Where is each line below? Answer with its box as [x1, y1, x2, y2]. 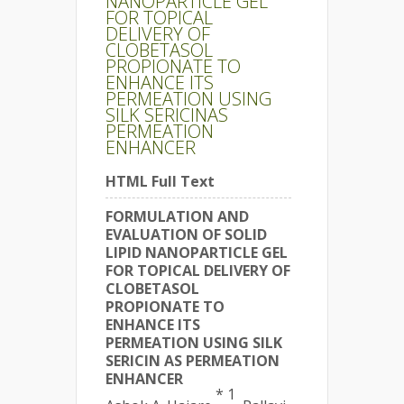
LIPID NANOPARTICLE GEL [106, 243, 288, 262]
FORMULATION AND [106, 207, 249, 226]
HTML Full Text [106, 171, 215, 191]
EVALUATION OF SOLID [106, 225, 267, 244]
